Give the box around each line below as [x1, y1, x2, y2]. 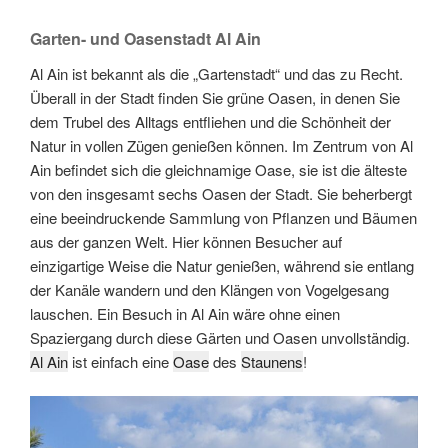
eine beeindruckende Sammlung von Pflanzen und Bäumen [30, 206, 417, 228]
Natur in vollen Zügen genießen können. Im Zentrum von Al [30, 134, 413, 156]
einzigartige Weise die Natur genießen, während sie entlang [30, 254, 414, 276]
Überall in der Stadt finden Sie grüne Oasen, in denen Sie [30, 86, 400, 108]
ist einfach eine [68, 350, 173, 372]
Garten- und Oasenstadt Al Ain [30, 26, 261, 50]
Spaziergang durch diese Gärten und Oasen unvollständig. [30, 326, 410, 348]
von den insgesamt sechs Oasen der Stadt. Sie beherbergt [30, 182, 412, 204]
